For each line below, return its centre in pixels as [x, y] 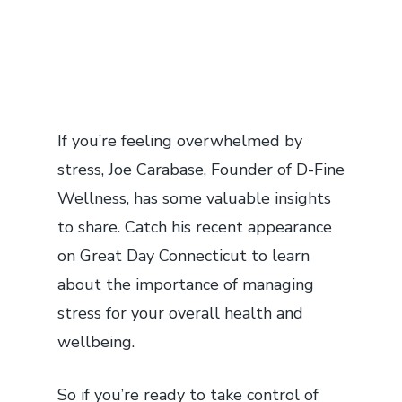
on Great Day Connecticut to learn [184, 255]
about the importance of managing [186, 284]
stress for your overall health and [180, 313]
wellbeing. [96, 341]
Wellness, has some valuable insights [194, 198]
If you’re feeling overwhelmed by [180, 140]
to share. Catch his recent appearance [195, 227]
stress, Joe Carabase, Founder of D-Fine [201, 169]
